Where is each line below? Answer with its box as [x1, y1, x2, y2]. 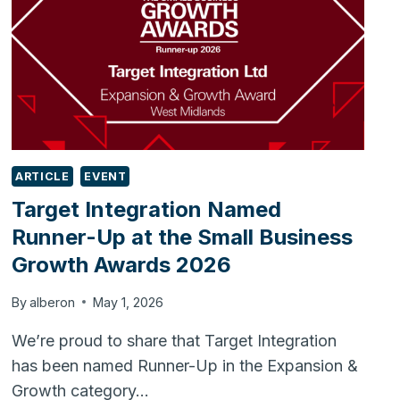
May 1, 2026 [93, 294, 164, 310]
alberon [29, 294, 76, 310]
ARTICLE [15, 169, 70, 183]
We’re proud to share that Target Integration [12, 330, 337, 350]
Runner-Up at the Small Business [12, 224, 354, 251]
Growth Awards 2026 [12, 252, 232, 279]
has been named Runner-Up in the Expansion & [12, 355, 359, 375]
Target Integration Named [12, 196, 282, 223]
